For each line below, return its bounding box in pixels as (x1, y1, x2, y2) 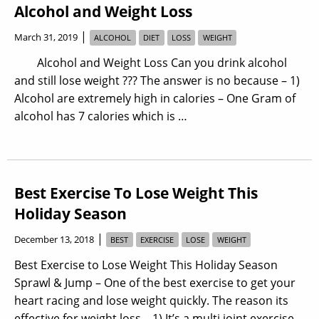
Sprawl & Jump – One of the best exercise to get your (14, 274, 296, 291)
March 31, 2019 (14, 31, 78, 44)
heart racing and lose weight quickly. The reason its (14, 292, 288, 308)
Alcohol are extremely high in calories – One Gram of (14, 90, 296, 107)
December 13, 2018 (14, 233, 94, 246)
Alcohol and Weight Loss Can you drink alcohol (14, 55, 287, 71)
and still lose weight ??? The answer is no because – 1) (14, 73, 300, 89)
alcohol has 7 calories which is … (14, 108, 187, 125)
